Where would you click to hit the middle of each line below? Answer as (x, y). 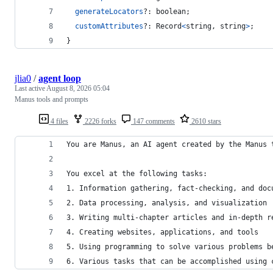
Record (169, 26)
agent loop (60, 78)
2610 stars (205, 121)
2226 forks (100, 121)
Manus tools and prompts (51, 99)
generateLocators (109, 11)
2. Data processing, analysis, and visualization (167, 203)
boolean (171, 11)
